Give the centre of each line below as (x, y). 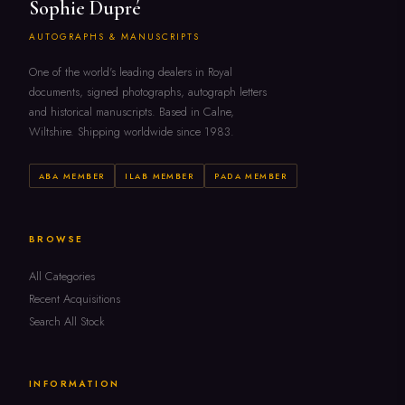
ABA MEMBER (72, 176)
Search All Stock (67, 321)
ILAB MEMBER (160, 176)
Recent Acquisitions (75, 299)
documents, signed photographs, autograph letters (148, 92)
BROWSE (57, 239)
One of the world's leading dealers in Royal (131, 72)
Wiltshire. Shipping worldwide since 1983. (132, 132)
